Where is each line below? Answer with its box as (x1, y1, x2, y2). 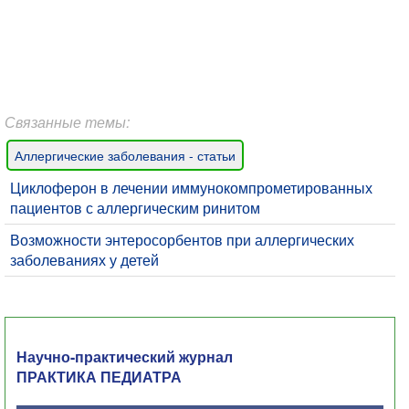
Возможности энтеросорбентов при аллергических (10, 229, 354, 250)
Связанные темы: (5, 111, 130, 132)
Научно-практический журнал (16, 346, 233, 367)
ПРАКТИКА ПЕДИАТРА (16, 366, 182, 387)
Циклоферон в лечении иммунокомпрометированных (10, 177, 372, 198)
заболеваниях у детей (10, 249, 159, 270)
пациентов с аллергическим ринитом (10, 197, 260, 218)
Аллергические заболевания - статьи (15, 146, 236, 164)
